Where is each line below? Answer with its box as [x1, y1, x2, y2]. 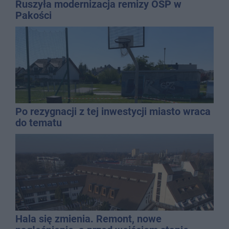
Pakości [15, 9, 52, 22]
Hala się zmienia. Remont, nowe [15, 213, 162, 225]
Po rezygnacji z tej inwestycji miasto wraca [15, 105, 211, 118]
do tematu [15, 117, 62, 129]
